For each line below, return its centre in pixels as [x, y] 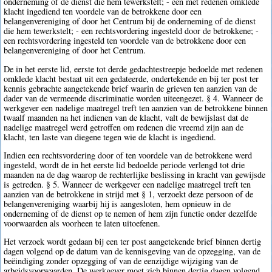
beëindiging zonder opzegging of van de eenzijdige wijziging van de [121, 261]
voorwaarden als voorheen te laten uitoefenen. [82, 223]
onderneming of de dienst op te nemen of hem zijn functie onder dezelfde [131, 214]
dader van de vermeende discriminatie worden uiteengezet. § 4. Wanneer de [134, 98]
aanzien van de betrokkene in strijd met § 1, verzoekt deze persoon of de [129, 194]
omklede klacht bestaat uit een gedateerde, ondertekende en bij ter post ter [131, 78]
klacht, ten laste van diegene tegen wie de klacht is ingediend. [110, 137]
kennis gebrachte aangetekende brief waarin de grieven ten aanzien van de [131, 88]
